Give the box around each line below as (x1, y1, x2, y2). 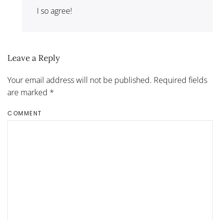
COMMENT (7, 109, 42, 117)
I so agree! (37, 5, 72, 16)
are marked (7, 87, 50, 98)
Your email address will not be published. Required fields (7, 75, 207, 85)
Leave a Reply (7, 53, 60, 63)
